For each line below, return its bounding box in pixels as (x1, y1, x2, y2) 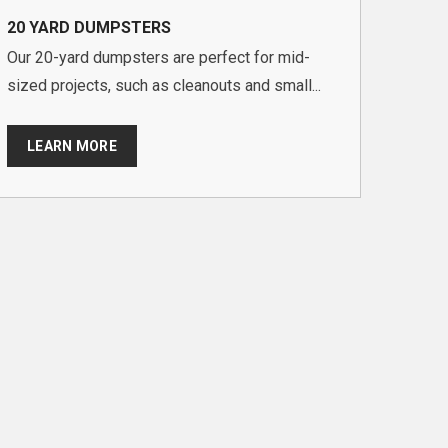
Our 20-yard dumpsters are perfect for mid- (7, 47, 310, 67)
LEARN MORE (27, 137, 117, 154)
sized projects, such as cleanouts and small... (7, 75, 321, 95)
